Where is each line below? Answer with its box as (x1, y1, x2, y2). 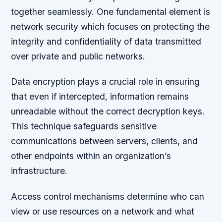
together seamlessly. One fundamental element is (11, 6, 211, 17)
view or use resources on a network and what (11, 206, 195, 217)
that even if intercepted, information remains (11, 91, 189, 102)
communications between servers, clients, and (11, 136, 198, 147)
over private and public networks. (11, 51, 146, 62)
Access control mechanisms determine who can (11, 191, 205, 202)
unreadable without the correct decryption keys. (11, 106, 205, 117)
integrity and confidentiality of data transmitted (11, 36, 202, 47)
